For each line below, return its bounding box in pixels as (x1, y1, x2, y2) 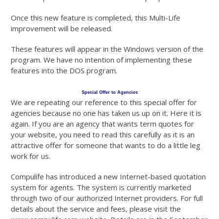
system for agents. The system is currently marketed (11, 182, 192, 193)
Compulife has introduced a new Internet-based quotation (11, 172, 206, 182)
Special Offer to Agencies (81, 90, 138, 95)
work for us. (11, 151, 51, 161)
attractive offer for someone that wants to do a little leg (11, 140, 201, 151)
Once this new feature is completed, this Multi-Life (11, 13, 181, 23)
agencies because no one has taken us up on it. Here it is (11, 108, 202, 118)
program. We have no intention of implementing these (11, 55, 193, 65)
